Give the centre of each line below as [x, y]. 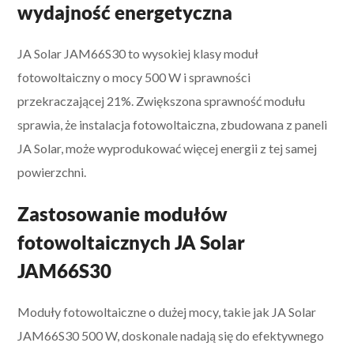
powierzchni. [52, 172]
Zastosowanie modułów [123, 214]
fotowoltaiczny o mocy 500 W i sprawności [134, 77]
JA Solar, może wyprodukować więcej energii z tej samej [168, 149]
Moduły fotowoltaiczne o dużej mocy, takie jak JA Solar [167, 312]
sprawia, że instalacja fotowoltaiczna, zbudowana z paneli [173, 125]
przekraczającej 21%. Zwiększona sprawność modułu [162, 101]
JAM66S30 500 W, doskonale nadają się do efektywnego [171, 336]
